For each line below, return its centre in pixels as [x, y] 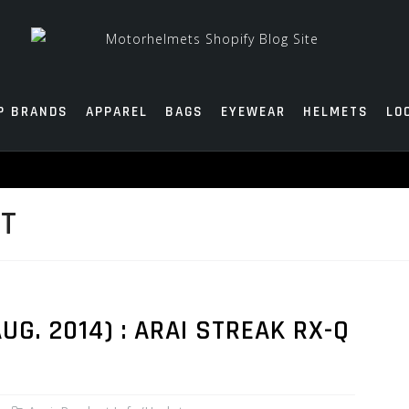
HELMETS [336, 112]
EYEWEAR [253, 112]
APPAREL [116, 112]
